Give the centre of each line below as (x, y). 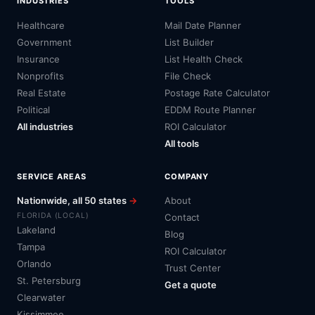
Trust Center (193, 268)
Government (44, 42)
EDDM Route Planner (210, 109)
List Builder (189, 42)
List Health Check (204, 59)
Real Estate (41, 92)
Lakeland (36, 230)
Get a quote (191, 285)
